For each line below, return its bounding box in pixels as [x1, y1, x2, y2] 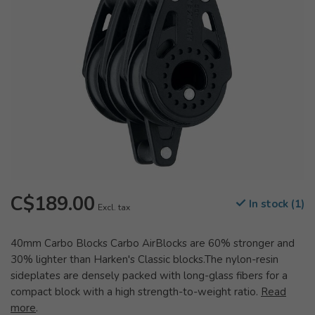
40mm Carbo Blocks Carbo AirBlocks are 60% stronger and [11, 236, 295, 250]
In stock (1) [246, 197, 304, 211]
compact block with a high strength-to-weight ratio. [11, 285, 261, 299]
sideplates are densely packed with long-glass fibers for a [11, 269, 288, 283]
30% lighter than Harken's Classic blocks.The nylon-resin [11, 252, 278, 266]
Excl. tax [98, 202, 130, 213]
